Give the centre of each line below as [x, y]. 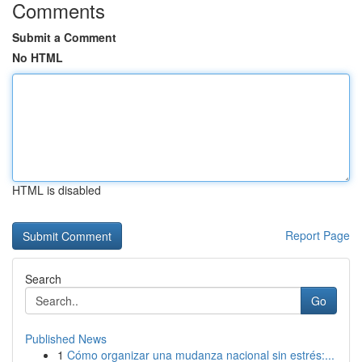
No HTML [38, 57]
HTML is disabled [57, 190]
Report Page [318, 235]
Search [43, 279]
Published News [66, 339]
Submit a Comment [64, 37]
